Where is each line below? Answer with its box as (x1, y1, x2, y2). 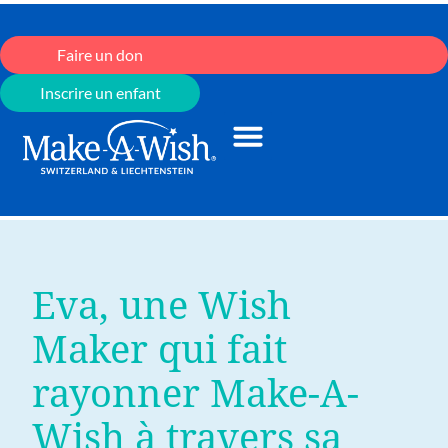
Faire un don (57, 45, 143, 64)
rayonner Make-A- (32, 371, 359, 416)
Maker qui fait (32, 327, 287, 372)
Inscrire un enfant (39, 83, 161, 102)
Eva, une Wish (32, 283, 291, 328)
